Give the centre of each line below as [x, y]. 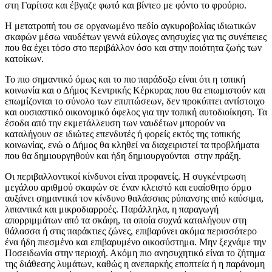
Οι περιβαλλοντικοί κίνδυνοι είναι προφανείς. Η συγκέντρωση [125, 177]
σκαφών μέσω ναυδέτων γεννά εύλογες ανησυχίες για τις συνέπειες [136, 37]
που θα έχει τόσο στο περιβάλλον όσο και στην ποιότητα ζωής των [133, 48]
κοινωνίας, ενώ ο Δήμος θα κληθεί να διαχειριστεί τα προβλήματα [132, 145]
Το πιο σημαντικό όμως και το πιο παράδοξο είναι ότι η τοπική [125, 80]
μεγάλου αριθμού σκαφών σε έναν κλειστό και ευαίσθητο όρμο [128, 188]
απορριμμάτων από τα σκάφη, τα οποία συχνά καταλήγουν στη [126, 220]
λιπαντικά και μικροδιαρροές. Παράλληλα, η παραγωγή [112, 209]
